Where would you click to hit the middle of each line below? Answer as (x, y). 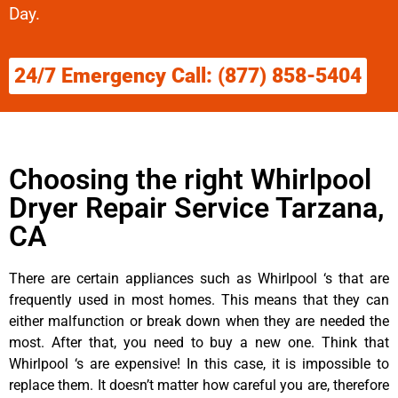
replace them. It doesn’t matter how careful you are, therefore (199, 385)
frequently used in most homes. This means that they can (199, 299)
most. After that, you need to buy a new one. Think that (199, 342)
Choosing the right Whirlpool (190, 179)
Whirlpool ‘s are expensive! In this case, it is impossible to (199, 363)
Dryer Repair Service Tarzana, (197, 207)
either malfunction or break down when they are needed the (199, 321)
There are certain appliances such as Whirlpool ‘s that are (199, 278)
